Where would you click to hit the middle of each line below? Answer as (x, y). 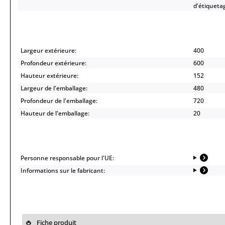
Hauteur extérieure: (49, 76)
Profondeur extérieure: (53, 63)
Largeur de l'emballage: (54, 88)
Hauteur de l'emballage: (55, 113)
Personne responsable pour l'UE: (67, 158)
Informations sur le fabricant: (63, 171)
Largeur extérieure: (48, 50)
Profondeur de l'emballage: (59, 101)
